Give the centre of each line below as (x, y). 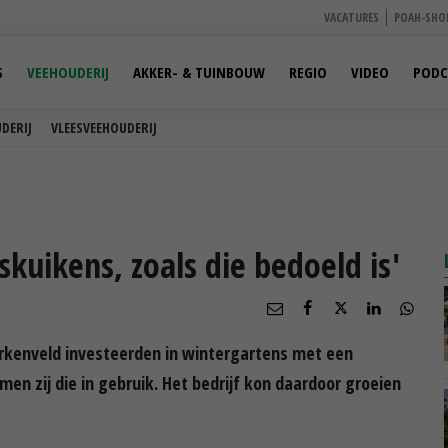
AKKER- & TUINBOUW (199, 72)
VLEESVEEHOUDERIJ (104, 127)
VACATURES (351, 17)
